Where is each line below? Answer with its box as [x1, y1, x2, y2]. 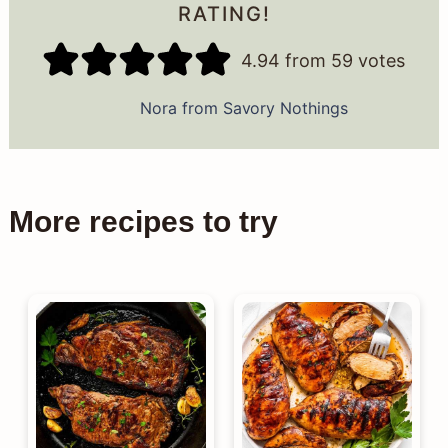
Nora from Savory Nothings [139, 98, 349, 119]
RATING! [177, 2, 271, 27]
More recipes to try [8, 205, 278, 239]
